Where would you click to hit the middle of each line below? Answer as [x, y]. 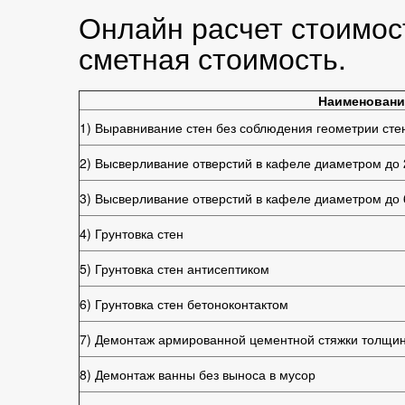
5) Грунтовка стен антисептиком [174, 268]
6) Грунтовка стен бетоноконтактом [184, 304]
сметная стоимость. [212, 57]
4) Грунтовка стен [132, 233]
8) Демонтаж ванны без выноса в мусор [198, 374]
